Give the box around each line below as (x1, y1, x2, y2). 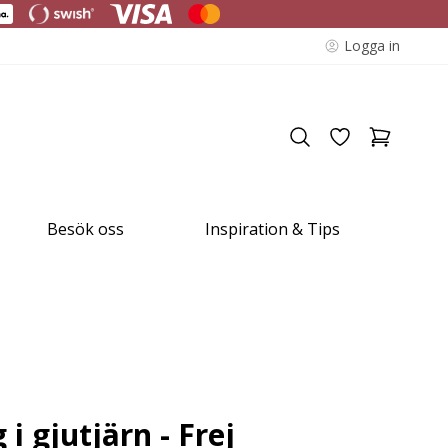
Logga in (344, 36, 400, 55)
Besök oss (47, 218, 125, 240)
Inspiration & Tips (204, 218, 340, 240)
